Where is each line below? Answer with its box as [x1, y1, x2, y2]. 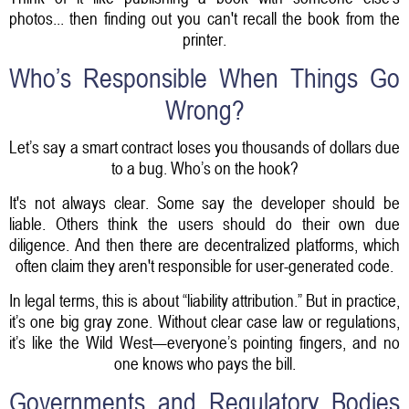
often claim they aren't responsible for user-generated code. [16, 255, 393, 276]
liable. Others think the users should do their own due [9, 213, 400, 234]
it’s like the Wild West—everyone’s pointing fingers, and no [9, 331, 400, 352]
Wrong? [164, 95, 245, 127]
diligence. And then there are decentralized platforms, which [9, 234, 400, 255]
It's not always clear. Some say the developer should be [9, 192, 400, 213]
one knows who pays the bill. [113, 352, 296, 373]
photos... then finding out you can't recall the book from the [9, 7, 400, 28]
